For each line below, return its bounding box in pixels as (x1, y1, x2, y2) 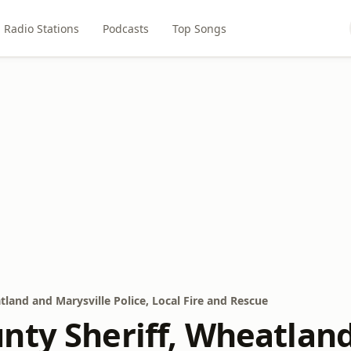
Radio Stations (3, 20, 79, 36)
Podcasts (102, 20, 149, 36)
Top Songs (172, 20, 226, 36)
